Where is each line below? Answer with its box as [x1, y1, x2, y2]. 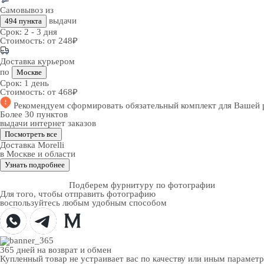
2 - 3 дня [24, 27, 57, 37]
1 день [24, 78, 49, 88]
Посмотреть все [5, 130, 57, 138]
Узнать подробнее [5, 160, 65, 169]
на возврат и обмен [37, 245, 111, 255]
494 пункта [5, 16, 42, 25]
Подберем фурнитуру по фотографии [69, 180, 215, 190]
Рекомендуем [14, 101, 67, 110]
